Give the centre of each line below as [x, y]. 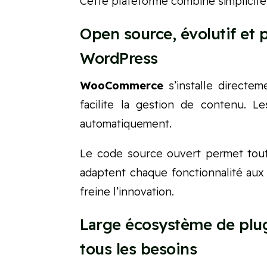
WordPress [119, 58]
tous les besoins [139, 249]
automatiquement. [126, 124]
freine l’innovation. [127, 192]
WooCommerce [122, 86]
